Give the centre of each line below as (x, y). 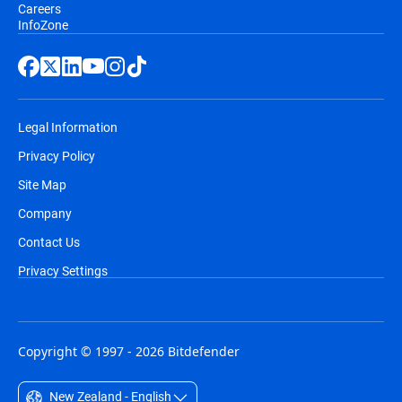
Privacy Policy (57, 156)
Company (45, 213)
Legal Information (68, 127)
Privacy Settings (63, 271)
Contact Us (49, 242)
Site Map (42, 184)
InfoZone (43, 25)
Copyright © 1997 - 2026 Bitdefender (129, 351)
